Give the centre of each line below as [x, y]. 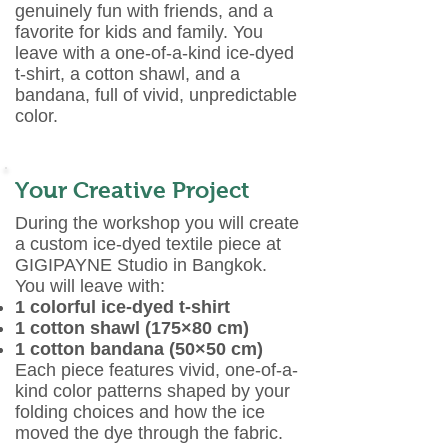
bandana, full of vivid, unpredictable [156, 95]
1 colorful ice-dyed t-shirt [122, 307]
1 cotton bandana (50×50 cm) [139, 349]
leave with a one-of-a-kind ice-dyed [154, 53]
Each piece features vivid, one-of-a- [156, 370]
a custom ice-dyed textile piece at [148, 244]
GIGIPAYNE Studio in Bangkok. [141, 265]
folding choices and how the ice [140, 412]
